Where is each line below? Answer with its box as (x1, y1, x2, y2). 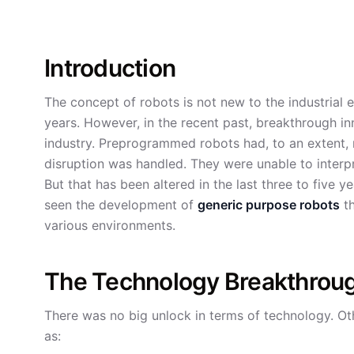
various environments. (44, 217, 175, 233)
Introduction (44, 54, 175, 82)
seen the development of (44, 197, 198, 213)
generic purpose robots (198, 197, 340, 213)
